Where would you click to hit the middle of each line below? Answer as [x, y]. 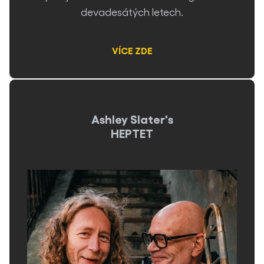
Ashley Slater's [132, 118]
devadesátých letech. [132, 11]
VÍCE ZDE [132, 50]
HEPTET [132, 133]
